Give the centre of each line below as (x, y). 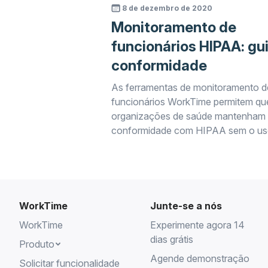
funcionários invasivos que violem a (188, 159)
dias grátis (171, 239)
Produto (37, 244)
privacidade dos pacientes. (168, 173)
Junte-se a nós (186, 206)
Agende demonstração (200, 258)
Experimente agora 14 (197, 225)
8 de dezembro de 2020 (167, 8)
